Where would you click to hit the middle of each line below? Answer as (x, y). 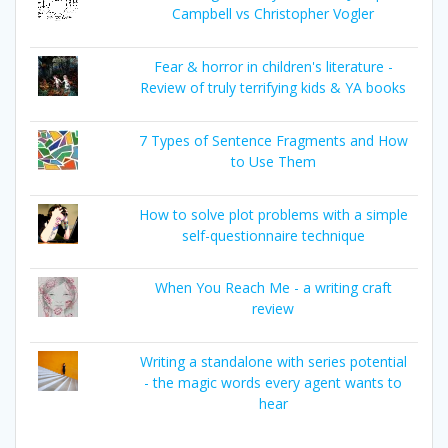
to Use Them (273, 161)
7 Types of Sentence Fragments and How (273, 140)
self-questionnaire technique (273, 235)
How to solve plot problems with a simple (273, 214)
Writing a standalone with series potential (273, 362)
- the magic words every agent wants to (273, 383)
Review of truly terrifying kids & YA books (273, 87)
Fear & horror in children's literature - (273, 66)
